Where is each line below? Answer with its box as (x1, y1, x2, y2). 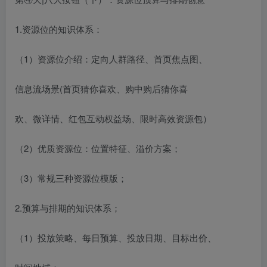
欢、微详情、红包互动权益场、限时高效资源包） (15, 112, 212, 125)
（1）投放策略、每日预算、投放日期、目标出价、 (15, 231, 216, 244)
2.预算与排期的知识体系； (15, 201, 120, 214)
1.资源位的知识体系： (15, 23, 103, 35)
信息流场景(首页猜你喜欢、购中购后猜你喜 (15, 82, 188, 95)
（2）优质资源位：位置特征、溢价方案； (15, 142, 181, 154)
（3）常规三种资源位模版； (15, 172, 127, 184)
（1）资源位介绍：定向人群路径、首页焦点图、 (15, 52, 207, 65)
